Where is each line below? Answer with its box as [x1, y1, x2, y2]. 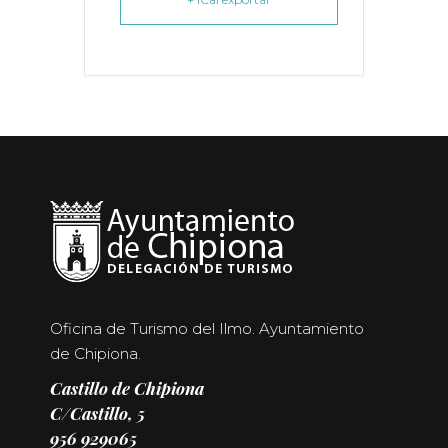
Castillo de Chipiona [50, 377, 204, 400]
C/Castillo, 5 [50, 402, 145, 425]
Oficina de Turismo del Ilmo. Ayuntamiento [50, 319, 364, 339]
